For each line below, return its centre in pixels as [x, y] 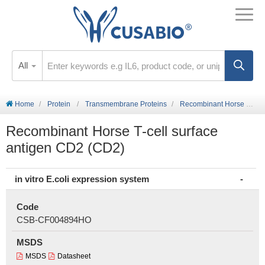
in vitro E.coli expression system [82, 179]
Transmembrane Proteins [126, 104]
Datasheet [74, 256]
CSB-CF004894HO [54, 220]
